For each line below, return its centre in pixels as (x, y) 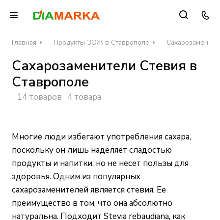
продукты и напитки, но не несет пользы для (100, 164)
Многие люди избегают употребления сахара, (101, 137)
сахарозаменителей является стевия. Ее (89, 190)
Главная (24, 42)
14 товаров (40, 97)
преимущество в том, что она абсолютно (92, 203)
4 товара (84, 97)
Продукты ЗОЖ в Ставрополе (101, 42)
